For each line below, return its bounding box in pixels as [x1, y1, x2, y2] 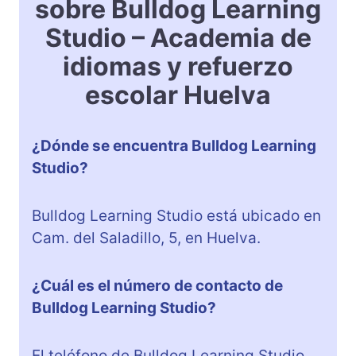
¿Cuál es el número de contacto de [32, 277, 283, 296]
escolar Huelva [85, 79, 271, 111]
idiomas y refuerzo [63, 51, 293, 83]
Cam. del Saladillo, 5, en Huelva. [32, 229, 261, 248]
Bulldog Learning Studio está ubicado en [32, 207, 321, 226]
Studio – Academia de [44, 22, 311, 54]
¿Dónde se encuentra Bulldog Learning [32, 137, 316, 156]
